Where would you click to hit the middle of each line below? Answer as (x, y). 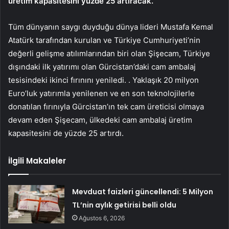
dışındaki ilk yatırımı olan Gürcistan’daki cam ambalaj (102, 66)
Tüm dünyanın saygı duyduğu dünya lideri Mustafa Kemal (111, 27)
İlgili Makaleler (37, 161)
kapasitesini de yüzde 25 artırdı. (66, 133)
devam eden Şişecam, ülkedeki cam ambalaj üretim (100, 120)
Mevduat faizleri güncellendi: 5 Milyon (143, 191)
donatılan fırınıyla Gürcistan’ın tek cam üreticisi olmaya (106, 106)
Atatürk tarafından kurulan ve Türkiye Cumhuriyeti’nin (104, 40)
